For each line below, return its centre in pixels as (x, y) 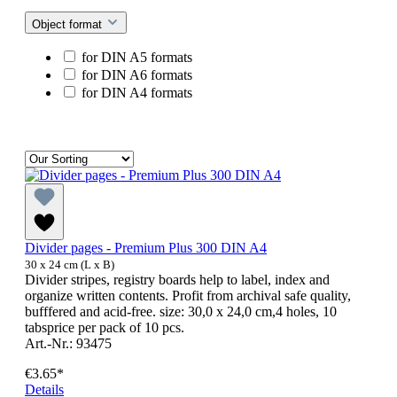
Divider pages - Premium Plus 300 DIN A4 (146, 248)
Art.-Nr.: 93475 (68, 344)
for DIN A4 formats (137, 93)
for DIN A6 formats (137, 75)
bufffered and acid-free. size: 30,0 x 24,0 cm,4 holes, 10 (181, 312)
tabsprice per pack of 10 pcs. (105, 328)
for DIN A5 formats (137, 58)
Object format (69, 25)
